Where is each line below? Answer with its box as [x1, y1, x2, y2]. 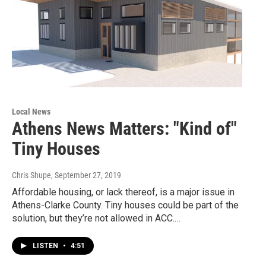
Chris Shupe [12, 170, 51, 180]
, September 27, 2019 [51, 170, 121, 180]
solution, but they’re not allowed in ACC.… [12, 213, 180, 224]
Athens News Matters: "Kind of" [12, 118, 237, 140]
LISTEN [33, 242, 60, 251]
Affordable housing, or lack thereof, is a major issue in [12, 186, 235, 198]
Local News [12, 107, 50, 117]
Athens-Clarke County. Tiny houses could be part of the [12, 199, 239, 211]
